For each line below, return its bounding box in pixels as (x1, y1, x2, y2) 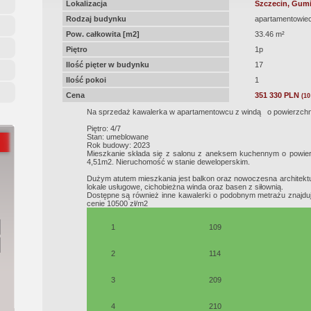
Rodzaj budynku (65, 15, 126, 23)
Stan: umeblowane (86, 133, 149, 141)
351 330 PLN (254, 91, 299, 99)
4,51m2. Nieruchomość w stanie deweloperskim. (86, 158, 252, 166)
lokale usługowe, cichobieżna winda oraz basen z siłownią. (86, 183, 283, 191)
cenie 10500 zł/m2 (86, 199, 150, 208)
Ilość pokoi (65, 76, 106, 84)
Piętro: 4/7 (86, 124, 121, 133)
